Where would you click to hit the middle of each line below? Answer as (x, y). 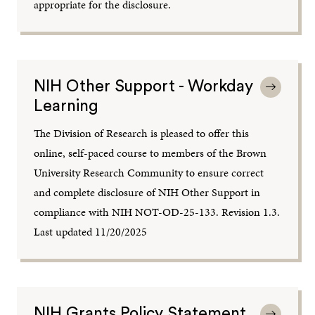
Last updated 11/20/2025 (91, 231)
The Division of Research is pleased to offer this (142, 133)
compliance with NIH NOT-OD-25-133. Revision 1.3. (157, 212)
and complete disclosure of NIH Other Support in (147, 192)
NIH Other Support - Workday (144, 86)
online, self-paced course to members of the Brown (150, 153)
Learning (66, 105)
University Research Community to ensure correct (149, 172)
